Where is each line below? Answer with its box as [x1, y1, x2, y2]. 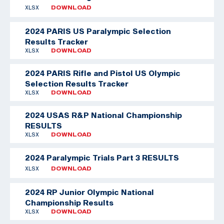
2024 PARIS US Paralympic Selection [25, 26, 171, 35]
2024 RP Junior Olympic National [25, 187, 154, 196]
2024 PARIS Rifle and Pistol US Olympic [25, 68, 180, 77]
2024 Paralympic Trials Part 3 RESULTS [25, 153, 179, 162]
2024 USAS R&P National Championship [25, 110, 182, 119]
